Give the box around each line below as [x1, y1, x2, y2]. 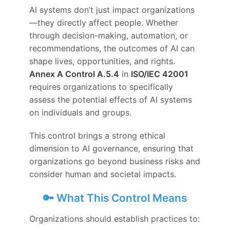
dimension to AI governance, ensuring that [29, 143, 194, 154]
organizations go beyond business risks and [29, 156, 201, 166]
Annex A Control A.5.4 [29, 68, 120, 79]
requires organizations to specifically [29, 81, 174, 92]
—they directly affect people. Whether [29, 17, 179, 28]
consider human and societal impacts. [29, 168, 177, 179]
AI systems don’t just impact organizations [29, 4, 195, 15]
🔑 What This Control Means [43, 191, 187, 204]
